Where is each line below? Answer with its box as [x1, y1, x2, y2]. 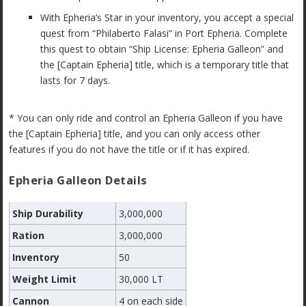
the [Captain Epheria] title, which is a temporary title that [40, 58, 290, 72]
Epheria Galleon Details [9, 171, 148, 188]
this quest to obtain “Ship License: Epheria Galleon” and [40, 42, 284, 56]
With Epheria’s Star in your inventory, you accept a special [40, 11, 294, 25]
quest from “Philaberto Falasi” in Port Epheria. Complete [40, 27, 288, 40]
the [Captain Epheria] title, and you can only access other [9, 127, 261, 141]
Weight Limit [12, 272, 77, 286]
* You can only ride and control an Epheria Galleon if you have [9, 111, 283, 125]
